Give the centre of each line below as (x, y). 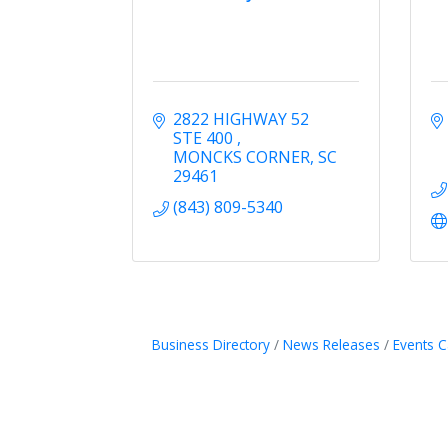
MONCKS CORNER (242, 156)
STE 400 (205, 137)
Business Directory (210, 344)
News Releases (331, 344)
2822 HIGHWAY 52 (241, 118)
